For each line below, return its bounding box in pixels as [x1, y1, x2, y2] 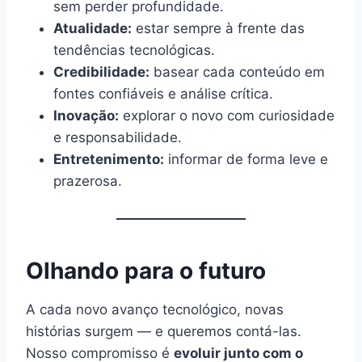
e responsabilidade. [53, 129, 182, 146]
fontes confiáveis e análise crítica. [53, 86, 273, 103]
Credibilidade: [53, 64, 149, 81]
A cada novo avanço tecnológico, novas [26, 301, 284, 318]
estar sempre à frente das [132, 20, 305, 37]
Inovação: [53, 107, 119, 124]
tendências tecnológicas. [53, 42, 215, 59]
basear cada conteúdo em [149, 64, 325, 81]
